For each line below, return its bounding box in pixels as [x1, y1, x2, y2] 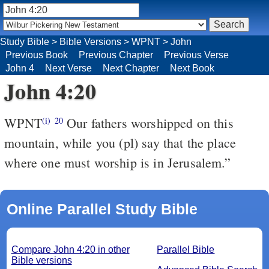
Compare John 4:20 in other [11, 244, 130, 255]
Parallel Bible [157, 244, 215, 255]
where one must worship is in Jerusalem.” [4, 153, 231, 171]
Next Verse [45, 62, 92, 73]
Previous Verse [164, 49, 229, 60]
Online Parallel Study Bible [6, 200, 198, 217]
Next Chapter [103, 62, 159, 73]
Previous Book [5, 49, 68, 60]
